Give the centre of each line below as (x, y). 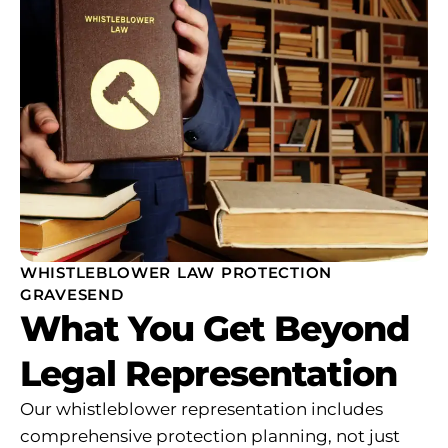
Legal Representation (208, 373)
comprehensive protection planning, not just (210, 435)
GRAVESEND (72, 294)
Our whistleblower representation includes (201, 408)
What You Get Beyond (214, 328)
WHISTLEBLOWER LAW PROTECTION (176, 272)
